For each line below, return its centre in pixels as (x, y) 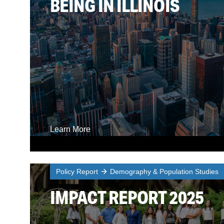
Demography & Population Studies (164, 171)
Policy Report (77, 171)
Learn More (70, 129)
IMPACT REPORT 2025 (127, 197)
